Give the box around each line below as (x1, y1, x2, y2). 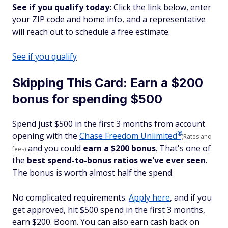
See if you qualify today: (12, 2, 111, 13)
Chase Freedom (79, 130, 140, 141)
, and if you (170, 192, 212, 203)
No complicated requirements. (12, 192, 129, 203)
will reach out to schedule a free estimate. (12, 26, 170, 37)
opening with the (12, 130, 79, 141)
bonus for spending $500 (12, 92, 162, 106)
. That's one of (156, 142, 211, 154)
